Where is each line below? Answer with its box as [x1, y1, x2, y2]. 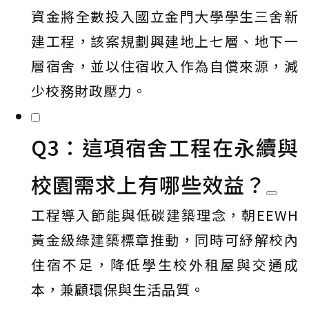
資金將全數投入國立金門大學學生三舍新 [31, 6, 299, 26]
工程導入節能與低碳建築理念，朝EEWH [31, 205, 299, 225]
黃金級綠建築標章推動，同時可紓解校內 [31, 230, 299, 250]
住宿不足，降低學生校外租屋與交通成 [31, 255, 299, 275]
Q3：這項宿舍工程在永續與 [31, 132, 299, 162]
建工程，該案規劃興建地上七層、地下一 [31, 31, 299, 51]
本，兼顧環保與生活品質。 [31, 279, 205, 299]
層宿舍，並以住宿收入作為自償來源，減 [31, 56, 299, 76]
